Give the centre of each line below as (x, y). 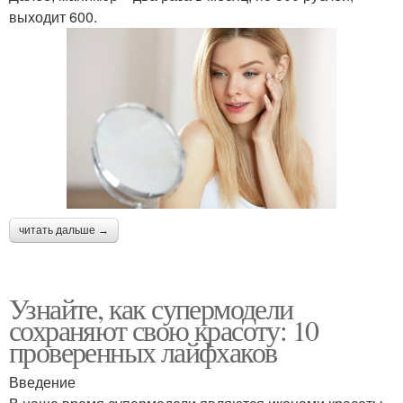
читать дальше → (64, 230)
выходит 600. (53, 17)
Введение (42, 381)
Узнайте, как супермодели (151, 308)
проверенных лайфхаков (143, 351)
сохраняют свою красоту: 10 (164, 329)
